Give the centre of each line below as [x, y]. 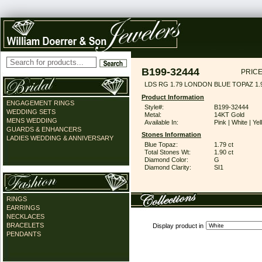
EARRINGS [23, 208]
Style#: [154, 107]
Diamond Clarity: [168, 167]
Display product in [178, 226]
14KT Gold [229, 115]
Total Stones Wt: [168, 152]
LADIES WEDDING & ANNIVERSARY [60, 138]
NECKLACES [25, 216]
